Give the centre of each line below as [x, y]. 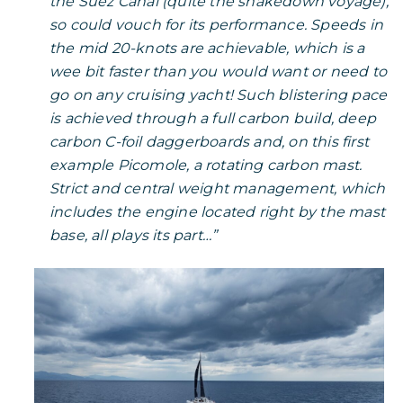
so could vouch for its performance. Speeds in [217, 25]
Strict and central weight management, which [218, 189]
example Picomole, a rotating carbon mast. [206, 166]
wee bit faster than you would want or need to [219, 72]
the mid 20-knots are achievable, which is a [207, 49]
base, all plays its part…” [134, 236]
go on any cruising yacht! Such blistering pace [219, 95]
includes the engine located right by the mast [218, 212]
